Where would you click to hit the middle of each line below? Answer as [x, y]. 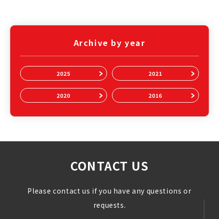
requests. [109, 205]
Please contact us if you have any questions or [109, 191]
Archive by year [109, 43]
